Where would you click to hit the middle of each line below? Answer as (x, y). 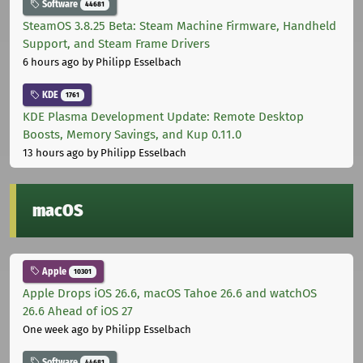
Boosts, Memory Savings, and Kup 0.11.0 (132, 134)
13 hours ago (53, 152)
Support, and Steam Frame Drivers (116, 44)
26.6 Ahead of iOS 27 (78, 311)
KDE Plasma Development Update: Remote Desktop (163, 116)
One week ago (56, 329)
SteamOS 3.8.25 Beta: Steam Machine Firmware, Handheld (179, 26)
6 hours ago (51, 62)
